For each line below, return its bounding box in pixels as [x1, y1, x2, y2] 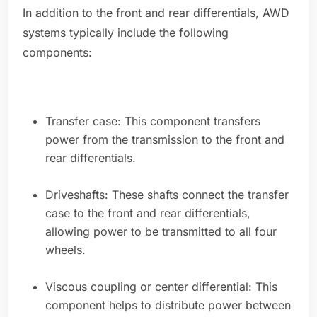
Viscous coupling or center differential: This [45, 279, 277, 294]
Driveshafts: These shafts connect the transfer [45, 188, 289, 202]
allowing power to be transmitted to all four [45, 224, 277, 239]
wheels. [45, 243, 86, 258]
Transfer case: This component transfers [45, 114, 260, 129]
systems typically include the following [23, 25, 229, 40]
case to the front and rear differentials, [45, 206, 250, 221]
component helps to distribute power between [45, 298, 291, 313]
